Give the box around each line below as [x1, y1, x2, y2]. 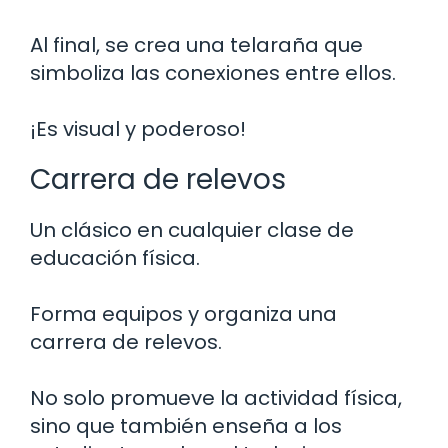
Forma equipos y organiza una [30, 300, 337, 329]
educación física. [30, 244, 200, 273]
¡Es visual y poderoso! [30, 115, 246, 144]
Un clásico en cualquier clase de [30, 216, 354, 245]
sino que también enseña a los [30, 412, 342, 441]
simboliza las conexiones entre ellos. [30, 59, 396, 88]
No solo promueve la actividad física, [30, 384, 402, 413]
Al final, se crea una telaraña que [30, 31, 363, 60]
